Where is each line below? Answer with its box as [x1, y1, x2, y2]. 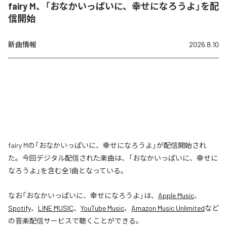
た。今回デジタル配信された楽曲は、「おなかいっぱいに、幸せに [8, 153, 218, 162]
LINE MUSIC [38, 203, 73, 212]
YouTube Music [81, 203, 124, 212]
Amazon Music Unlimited [131, 203, 205, 212]
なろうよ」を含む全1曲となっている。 [8, 166, 128, 175]
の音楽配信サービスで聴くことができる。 [8, 216, 143, 225]
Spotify [8, 203, 31, 212]
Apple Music [158, 191, 194, 200]
